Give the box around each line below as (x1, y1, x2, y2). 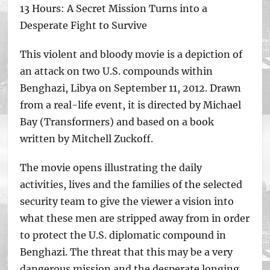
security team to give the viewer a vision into (20, 195, 234, 207)
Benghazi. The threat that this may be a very (20, 246, 233, 258)
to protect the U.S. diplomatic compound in (20, 229, 227, 241)
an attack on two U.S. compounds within (20, 65, 213, 77)
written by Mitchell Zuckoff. (20, 133, 154, 145)
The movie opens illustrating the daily (20, 162, 202, 174)
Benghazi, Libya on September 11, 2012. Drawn (20, 82, 242, 94)
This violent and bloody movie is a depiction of (20, 48, 243, 60)
